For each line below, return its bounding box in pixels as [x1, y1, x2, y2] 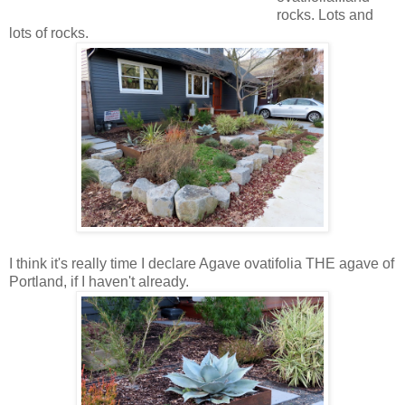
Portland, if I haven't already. [9, 273, 189, 289]
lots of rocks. [9, 24, 89, 41]
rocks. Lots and [276, 6, 373, 23]
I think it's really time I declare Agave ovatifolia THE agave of [9, 255, 394, 271]
